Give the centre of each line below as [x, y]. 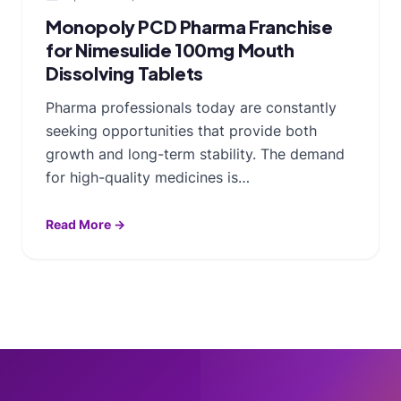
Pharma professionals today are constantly [191, 107]
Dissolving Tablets [124, 73]
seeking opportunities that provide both [181, 130]
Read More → [85, 224]
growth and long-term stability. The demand [195, 154]
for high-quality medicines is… [148, 177]
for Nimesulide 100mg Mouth [170, 49]
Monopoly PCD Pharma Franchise [189, 26]
